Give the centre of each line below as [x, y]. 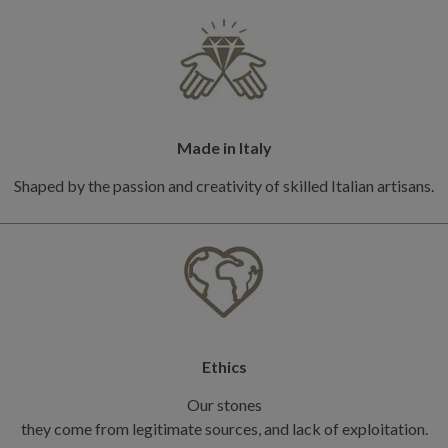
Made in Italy [224, 147]
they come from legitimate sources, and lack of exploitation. [224, 429]
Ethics [224, 366]
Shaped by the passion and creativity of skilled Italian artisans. [224, 186]
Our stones [224, 405]
